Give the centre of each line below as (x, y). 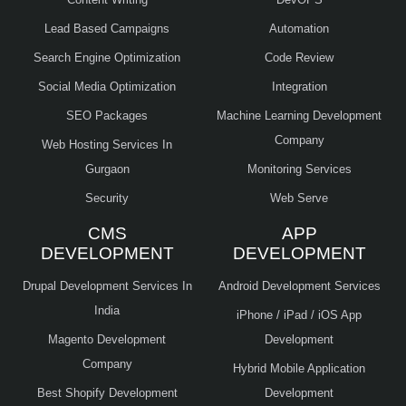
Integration (299, 86)
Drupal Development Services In (107, 285)
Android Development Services (299, 285)
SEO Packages (107, 115)
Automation (299, 28)
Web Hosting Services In (107, 144)
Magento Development (107, 339)
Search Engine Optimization (107, 57)
